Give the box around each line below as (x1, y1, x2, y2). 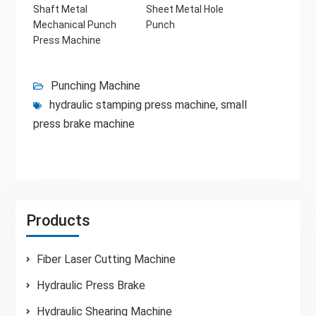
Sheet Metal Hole (145, 3, 224, 15)
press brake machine (32, 116, 135, 130)
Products (25, 211, 90, 229)
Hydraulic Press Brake (36, 278, 145, 292)
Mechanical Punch (32, 18, 116, 30)
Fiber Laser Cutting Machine (36, 252, 176, 266)
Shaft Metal (32, 3, 87, 15)
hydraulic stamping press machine (49, 97, 216, 111)
